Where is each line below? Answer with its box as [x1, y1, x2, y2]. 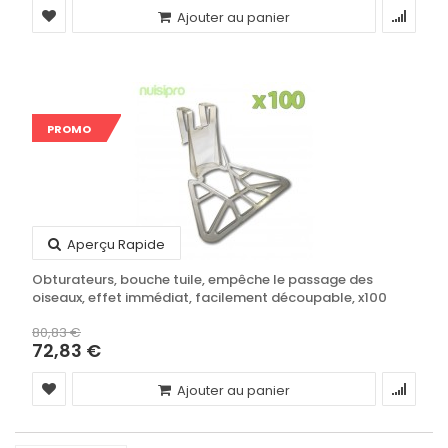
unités [32, 306, 72, 325]
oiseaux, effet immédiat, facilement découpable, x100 [32, 288, 387, 307]
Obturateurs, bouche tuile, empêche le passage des [32, 270, 373, 289]
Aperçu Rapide [64, 235, 165, 254]
